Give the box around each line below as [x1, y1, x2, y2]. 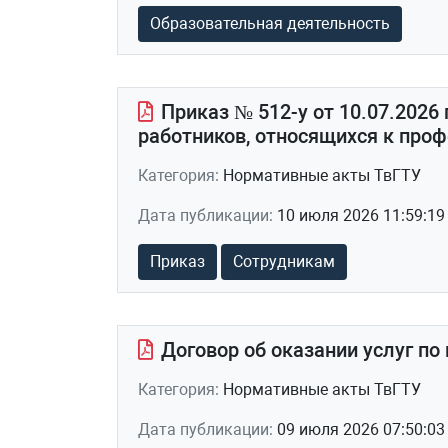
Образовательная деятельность [150, 14, 390, 33]
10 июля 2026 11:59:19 [277, 206, 445, 225]
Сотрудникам [233, 252, 335, 271]
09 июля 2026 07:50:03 [277, 420, 445, 439]
